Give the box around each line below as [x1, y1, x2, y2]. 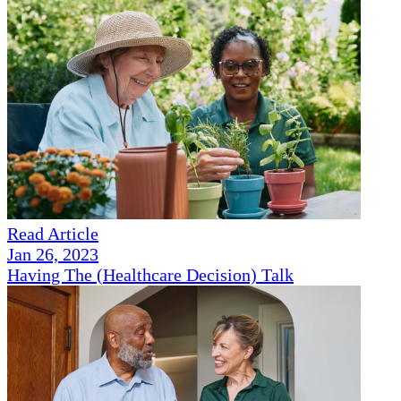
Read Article [7, 224, 98, 244]
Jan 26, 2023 [7, 244, 98, 265]
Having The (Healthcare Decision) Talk [7, 265, 294, 286]
